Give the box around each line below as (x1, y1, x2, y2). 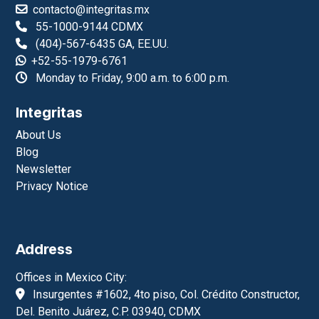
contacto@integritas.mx (33, 2, 150, 16)
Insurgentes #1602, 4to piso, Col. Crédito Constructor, (30, 287, 300, 301)
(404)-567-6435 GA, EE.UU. (27, 36, 169, 51)
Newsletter (16, 162, 72, 176)
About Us (16, 127, 62, 142)
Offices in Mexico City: (16, 270, 127, 284)
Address (16, 240, 73, 258)
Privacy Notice (16, 179, 89, 193)
